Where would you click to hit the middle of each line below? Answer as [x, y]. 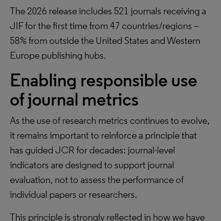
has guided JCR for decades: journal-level [92, 150]
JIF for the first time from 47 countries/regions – [104, 26]
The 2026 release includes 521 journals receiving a [108, 11]
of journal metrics [74, 99]
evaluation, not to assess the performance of [97, 180]
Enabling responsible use [104, 80]
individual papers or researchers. [74, 194]
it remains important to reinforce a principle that [103, 135]
